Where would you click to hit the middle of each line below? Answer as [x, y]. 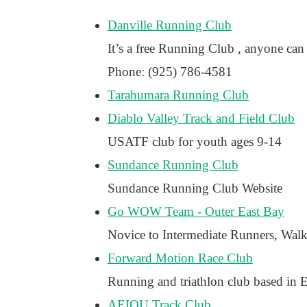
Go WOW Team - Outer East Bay [196, 211]
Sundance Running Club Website [195, 188]
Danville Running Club [170, 25]
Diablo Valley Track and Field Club [201, 118]
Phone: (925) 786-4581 [170, 72]
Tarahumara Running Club [178, 95]
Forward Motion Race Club [180, 258]
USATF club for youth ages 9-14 [195, 142]
